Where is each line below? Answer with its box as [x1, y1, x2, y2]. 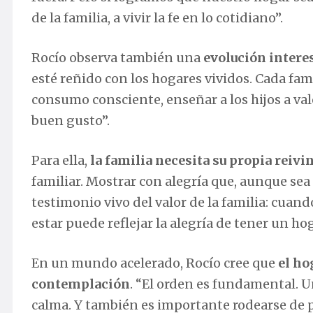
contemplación [31, 276, 130, 293]
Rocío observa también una [31, 50, 203, 66]
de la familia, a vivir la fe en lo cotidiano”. [31, 10, 283, 27]
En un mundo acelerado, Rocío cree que [31, 255, 278, 272]
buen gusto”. [31, 112, 110, 129]
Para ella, [31, 152, 90, 169]
